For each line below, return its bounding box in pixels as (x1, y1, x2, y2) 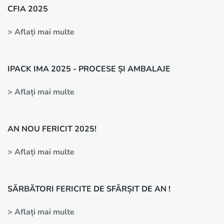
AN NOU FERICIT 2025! (7, 123, 96, 134)
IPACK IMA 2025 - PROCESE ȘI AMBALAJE (7, 63, 170, 74)
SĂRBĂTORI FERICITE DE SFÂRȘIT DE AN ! (7, 183, 170, 194)
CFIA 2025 (7, 3, 48, 14)
